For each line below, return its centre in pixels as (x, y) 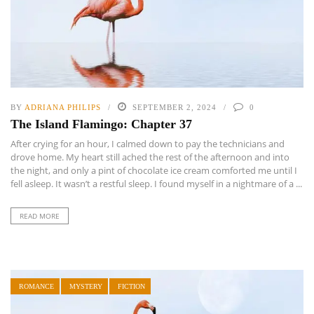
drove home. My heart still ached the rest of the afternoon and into (150, 157)
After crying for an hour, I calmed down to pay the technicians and (148, 143)
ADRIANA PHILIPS (63, 107)
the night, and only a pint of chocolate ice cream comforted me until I (154, 170)
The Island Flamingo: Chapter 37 (101, 124)
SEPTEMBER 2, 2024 (175, 107)
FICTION (131, 286)
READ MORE (40, 216)
